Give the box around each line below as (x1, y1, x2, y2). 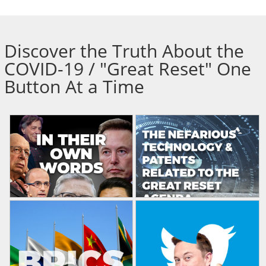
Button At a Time (4, 74, 144, 99)
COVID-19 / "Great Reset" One (4, 56, 251, 81)
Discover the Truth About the (4, 39, 244, 64)
